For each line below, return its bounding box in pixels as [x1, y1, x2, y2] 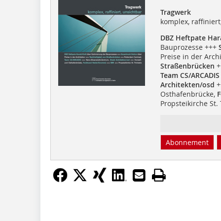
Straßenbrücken [160, 61, 215, 71]
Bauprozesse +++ [160, 42, 219, 52]
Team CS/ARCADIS [160, 70, 220, 80]
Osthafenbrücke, [160, 89, 217, 99]
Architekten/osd [160, 79, 215, 89]
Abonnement [165, 137, 209, 147]
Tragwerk [160, 7, 191, 17]
